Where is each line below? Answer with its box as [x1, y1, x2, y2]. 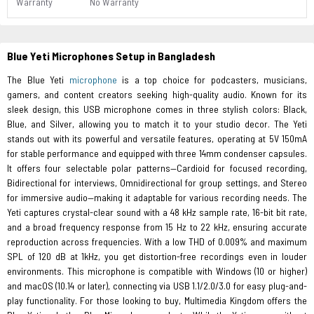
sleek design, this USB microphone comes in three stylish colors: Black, [7, 103, 307, 115]
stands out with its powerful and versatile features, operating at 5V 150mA [7, 132, 307, 144]
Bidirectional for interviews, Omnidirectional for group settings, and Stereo [7, 177, 307, 189]
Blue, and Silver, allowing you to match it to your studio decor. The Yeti [7, 118, 307, 130]
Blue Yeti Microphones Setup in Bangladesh [7, 49, 215, 62]
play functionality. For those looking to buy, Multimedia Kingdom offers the [7, 294, 307, 306]
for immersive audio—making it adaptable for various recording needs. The [7, 191, 307, 203]
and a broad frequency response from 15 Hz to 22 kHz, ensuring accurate [7, 221, 307, 233]
